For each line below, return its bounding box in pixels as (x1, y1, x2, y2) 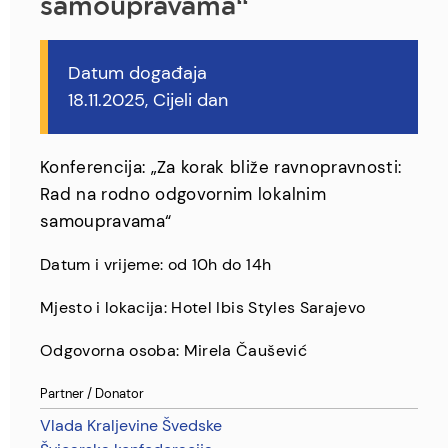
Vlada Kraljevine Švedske (40, 415, 222, 436)
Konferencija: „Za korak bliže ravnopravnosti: (40, 156, 402, 178)
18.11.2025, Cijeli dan (68, 88, 228, 112)
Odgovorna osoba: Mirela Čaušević (40, 340, 307, 361)
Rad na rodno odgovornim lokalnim (40, 183, 326, 205)
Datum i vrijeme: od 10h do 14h (40, 254, 272, 275)
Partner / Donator (40, 385, 144, 402)
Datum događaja (68, 61, 207, 85)
